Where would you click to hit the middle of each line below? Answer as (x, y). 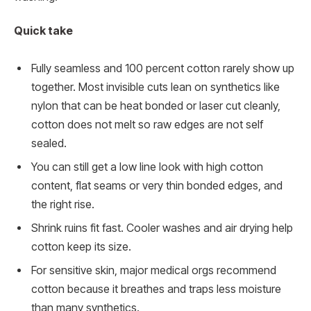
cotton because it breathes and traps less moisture (156, 289)
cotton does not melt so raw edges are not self (147, 125)
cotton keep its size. (81, 247)
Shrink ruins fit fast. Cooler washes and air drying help (162, 228)
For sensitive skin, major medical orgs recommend (154, 271)
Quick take (43, 31)
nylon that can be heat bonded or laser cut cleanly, (156, 106)
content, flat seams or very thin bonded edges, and (157, 186)
